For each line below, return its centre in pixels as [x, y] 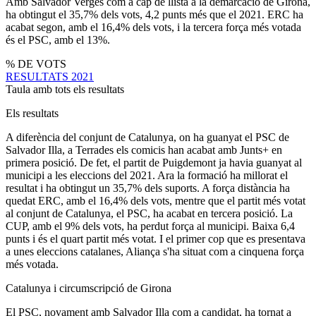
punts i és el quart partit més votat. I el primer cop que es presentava [156, 238]
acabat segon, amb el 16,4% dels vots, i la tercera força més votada [153, 27]
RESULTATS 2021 [50, 76]
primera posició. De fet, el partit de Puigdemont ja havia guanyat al [154, 162]
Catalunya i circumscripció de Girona [89, 288]
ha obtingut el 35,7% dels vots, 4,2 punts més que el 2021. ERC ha [154, 14]
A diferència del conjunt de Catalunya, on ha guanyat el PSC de [147, 137]
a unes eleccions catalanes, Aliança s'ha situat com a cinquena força [155, 251]
